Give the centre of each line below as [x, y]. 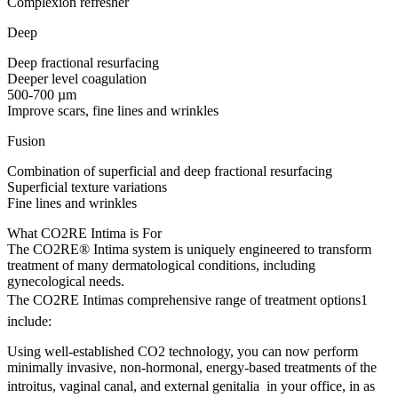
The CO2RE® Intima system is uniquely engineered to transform [189, 249]
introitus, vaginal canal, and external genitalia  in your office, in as [191, 386]
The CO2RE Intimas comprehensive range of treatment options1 [187, 299]
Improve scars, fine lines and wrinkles [113, 110]
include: [29, 321]
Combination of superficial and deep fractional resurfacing [170, 171]
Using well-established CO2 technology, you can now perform [183, 351]
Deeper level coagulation [77, 78]
